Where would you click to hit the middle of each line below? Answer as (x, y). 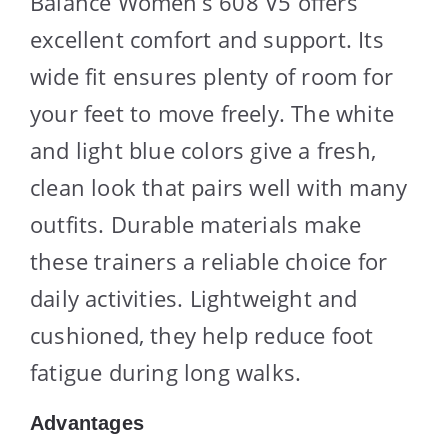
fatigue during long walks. (166, 371)
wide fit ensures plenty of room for (212, 75)
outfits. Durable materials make (196, 223)
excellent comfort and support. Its (207, 38)
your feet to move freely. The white (212, 112)
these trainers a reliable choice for (209, 260)
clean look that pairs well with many (219, 186)
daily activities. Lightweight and (194, 297)
